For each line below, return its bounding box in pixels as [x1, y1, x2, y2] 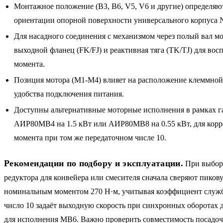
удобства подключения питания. [14, 89, 124, 98]
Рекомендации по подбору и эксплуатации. [4, 158, 184, 168]
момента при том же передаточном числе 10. [14, 133, 166, 142]
